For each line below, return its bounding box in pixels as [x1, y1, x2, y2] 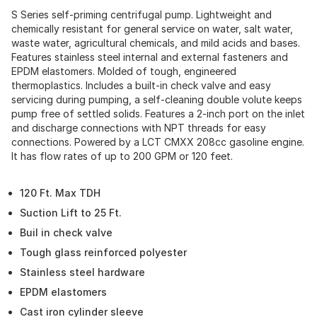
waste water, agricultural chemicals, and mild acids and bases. [11, 37, 300, 49]
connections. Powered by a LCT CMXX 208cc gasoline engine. [11, 136, 304, 148]
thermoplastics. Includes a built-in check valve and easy [11, 79, 271, 91]
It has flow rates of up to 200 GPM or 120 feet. [11, 150, 233, 162]
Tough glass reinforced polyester [20, 246, 187, 258]
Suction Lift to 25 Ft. [20, 207, 122, 219]
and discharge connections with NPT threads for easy [11, 122, 266, 134]
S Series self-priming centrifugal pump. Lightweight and [11, 8, 272, 21]
